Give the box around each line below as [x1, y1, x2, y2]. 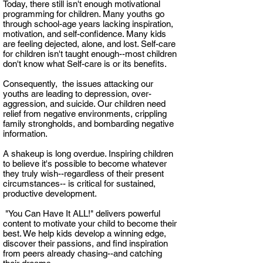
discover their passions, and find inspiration [3, 238, 168, 248]
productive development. [3, 188, 99, 198]
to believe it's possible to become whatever [3, 159, 167, 168]
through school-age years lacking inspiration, [3, 19, 173, 29]
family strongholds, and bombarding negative [3, 119, 174, 129]
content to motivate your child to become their [3, 218, 177, 228]
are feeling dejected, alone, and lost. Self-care [3, 39, 176, 49]
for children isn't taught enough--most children [3, 49, 177, 59]
